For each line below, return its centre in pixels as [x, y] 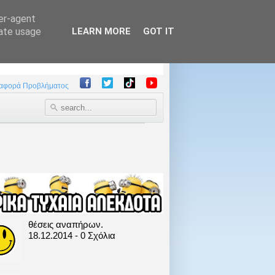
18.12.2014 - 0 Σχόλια [72, 235]
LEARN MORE [101, 31]
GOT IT [158, 31]
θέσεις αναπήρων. [65, 224]
